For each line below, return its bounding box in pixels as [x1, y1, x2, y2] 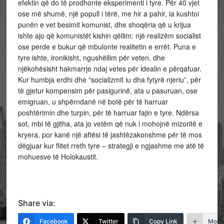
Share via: [17, 198, 55, 208]
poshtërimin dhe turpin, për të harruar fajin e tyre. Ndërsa [17, 107, 199, 117]
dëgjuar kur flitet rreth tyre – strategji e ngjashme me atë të [17, 140, 204, 150]
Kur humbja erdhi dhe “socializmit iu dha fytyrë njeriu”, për [17, 74, 201, 84]
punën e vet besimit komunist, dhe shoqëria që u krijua [17, 19, 191, 29]
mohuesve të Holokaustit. [17, 151, 98, 161]
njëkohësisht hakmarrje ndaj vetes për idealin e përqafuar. [17, 63, 201, 73]
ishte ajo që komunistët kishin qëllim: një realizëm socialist [17, 30, 201, 40]
